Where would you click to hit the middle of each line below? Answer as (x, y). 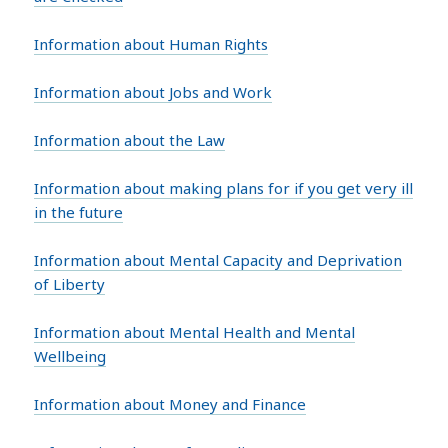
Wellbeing (70, 355)
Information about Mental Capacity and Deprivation (218, 259)
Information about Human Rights (151, 43)
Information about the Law (130, 139)
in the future (79, 211)
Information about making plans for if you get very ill (224, 187)
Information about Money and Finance (170, 403)
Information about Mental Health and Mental (195, 331)
